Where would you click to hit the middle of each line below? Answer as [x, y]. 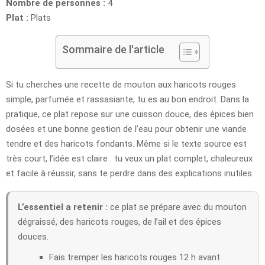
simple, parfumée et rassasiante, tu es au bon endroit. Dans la [127, 99]
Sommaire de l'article [113, 49]
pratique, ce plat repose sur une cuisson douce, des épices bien [130, 114]
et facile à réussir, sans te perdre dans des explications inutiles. [130, 173]
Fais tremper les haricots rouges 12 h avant [135, 257]
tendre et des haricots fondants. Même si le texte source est [126, 143]
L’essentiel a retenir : [63, 207]
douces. [33, 236]
